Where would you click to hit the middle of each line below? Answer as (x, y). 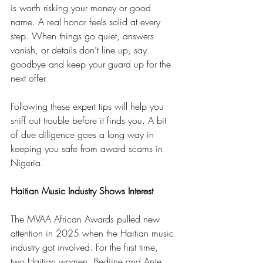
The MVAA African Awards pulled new (87, 219)
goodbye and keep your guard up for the (92, 64)
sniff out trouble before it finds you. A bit (90, 120)
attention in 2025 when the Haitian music (94, 233)
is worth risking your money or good (82, 8)
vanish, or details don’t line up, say (80, 50)
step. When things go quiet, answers (84, 36)
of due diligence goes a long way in (84, 134)
